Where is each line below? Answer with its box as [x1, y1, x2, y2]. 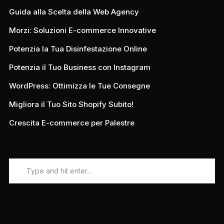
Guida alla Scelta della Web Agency [8, 6, 139, 16]
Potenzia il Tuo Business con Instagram [8, 62, 150, 72]
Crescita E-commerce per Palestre [8, 117, 134, 127]
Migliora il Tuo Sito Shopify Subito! [8, 99, 133, 109]
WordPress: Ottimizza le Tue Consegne [8, 80, 150, 90]
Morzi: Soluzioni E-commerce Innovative [8, 25, 156, 35]
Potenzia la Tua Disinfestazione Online [8, 43, 147, 53]
